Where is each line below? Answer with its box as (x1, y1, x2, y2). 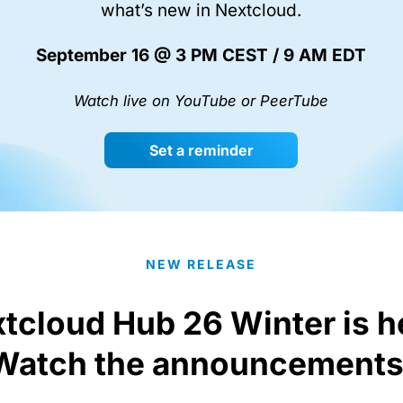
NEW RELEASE (146, 255, 257, 272)
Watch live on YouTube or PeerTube (74, 91, 329, 110)
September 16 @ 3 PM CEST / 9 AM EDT (36, 44, 367, 66)
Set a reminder (148, 140, 254, 159)
